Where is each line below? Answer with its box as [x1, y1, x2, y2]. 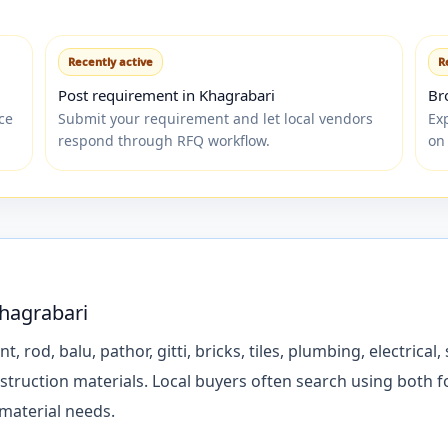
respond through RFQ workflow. [58, 130, 270, 150]
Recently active [68, 53, 153, 69]
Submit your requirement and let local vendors [58, 108, 373, 128]
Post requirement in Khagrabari [58, 84, 275, 105]
